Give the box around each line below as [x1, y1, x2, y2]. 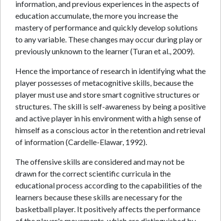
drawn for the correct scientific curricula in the [15, 169, 171, 178]
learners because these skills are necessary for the [15, 192, 182, 202]
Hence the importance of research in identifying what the [15, 66, 206, 75]
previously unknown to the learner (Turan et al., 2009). [15, 46, 194, 56]
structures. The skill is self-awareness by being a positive [15, 102, 206, 111]
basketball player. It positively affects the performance [15, 204, 200, 214]
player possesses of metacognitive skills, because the [15, 78, 193, 87]
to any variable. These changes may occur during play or [15, 35, 202, 44]
